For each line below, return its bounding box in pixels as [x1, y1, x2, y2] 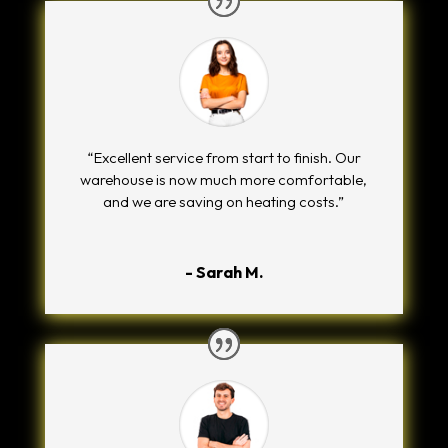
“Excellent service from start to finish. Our [86, 147, 361, 167]
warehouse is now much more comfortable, [80, 169, 368, 189]
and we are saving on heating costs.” [103, 191, 345, 211]
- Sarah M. [184, 261, 263, 282]
